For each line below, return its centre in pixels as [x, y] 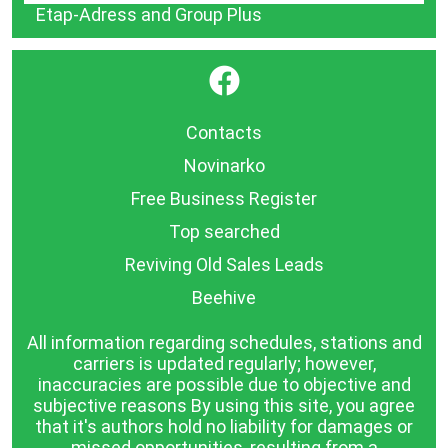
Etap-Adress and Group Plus [149, 14]
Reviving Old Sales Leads [224, 264]
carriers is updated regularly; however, [224, 363]
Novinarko [224, 165]
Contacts [224, 132]
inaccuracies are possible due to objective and [224, 384]
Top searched [224, 231]
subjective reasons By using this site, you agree [224, 405]
